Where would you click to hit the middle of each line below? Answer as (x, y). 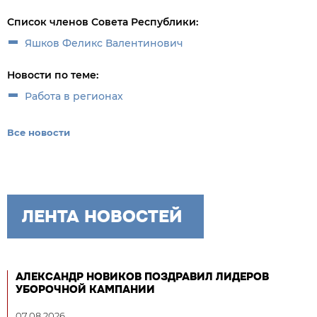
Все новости (39, 132)
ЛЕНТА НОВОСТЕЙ (102, 217)
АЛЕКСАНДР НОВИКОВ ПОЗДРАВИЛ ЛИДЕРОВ (142, 277)
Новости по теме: (53, 75)
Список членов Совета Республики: (103, 22)
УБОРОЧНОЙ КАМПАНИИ (85, 289)
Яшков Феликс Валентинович (104, 43)
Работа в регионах (74, 96)
